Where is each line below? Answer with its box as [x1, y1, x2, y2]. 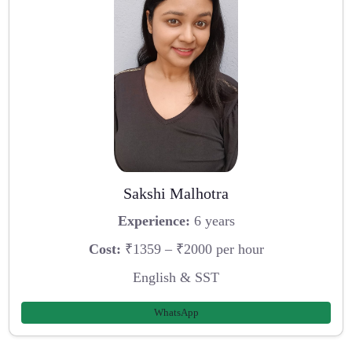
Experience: [117, 213, 190, 229]
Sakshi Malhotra [123, 184, 229, 202]
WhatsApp [153, 306, 199, 319]
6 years [189, 213, 235, 229]
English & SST [133, 269, 219, 285]
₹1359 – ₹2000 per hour [120, 240, 264, 257]
